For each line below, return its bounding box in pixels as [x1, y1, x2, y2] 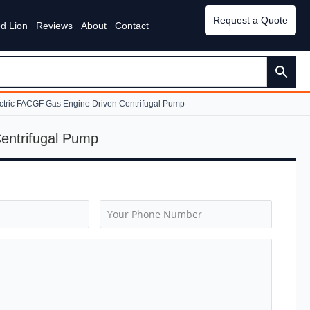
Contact [115, 20, 149, 31]
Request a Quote [213, 15, 288, 26]
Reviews [36, 20, 73, 31]
